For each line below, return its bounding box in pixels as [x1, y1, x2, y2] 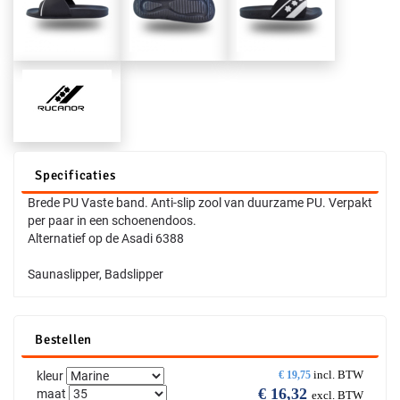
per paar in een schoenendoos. [28, 213, 196, 228]
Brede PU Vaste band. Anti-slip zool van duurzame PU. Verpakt [28, 196, 372, 210]
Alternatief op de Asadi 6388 [28, 231, 184, 246]
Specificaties [35, 167, 116, 183]
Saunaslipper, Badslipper [28, 267, 163, 281]
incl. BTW [313, 368, 363, 381]
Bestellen [35, 331, 93, 347]
